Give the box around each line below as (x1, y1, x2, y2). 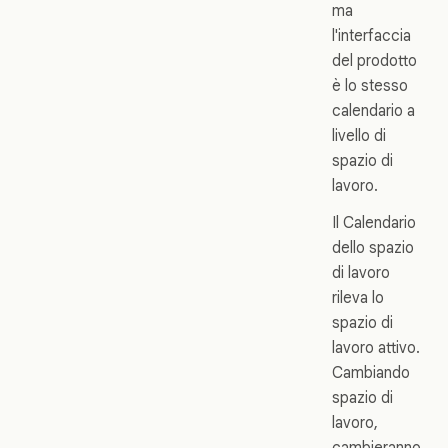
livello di (332, 126, 386, 146)
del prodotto (332, 51, 417, 71)
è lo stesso (332, 76, 408, 96)
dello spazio (332, 238, 414, 258)
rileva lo (332, 288, 384, 308)
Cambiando (332, 363, 410, 383)
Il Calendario (332, 213, 416, 233)
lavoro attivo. (332, 338, 420, 358)
